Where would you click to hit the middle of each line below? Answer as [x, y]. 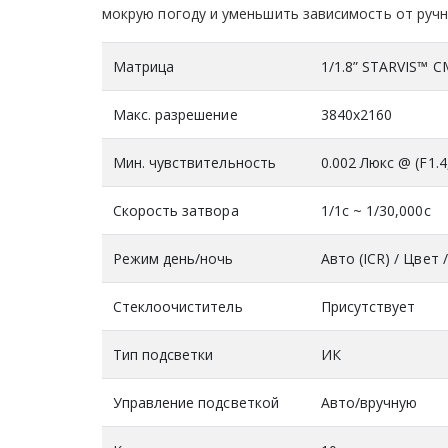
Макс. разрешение [175, 114]
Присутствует [368, 306]
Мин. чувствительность [194, 162]
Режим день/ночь [173, 258]
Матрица [143, 66]
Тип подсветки [163, 354]
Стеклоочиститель [177, 306]
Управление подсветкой [195, 402]
